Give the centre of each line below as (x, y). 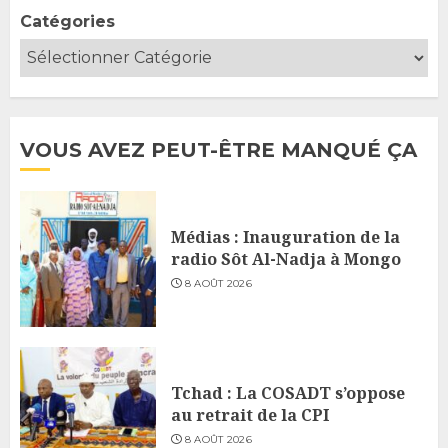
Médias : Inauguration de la (285, 236)
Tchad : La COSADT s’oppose (288, 392)
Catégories (67, 21)
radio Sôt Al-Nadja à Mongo (286, 258)
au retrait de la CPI (250, 414)
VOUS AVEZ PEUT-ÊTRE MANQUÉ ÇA (218, 149)
